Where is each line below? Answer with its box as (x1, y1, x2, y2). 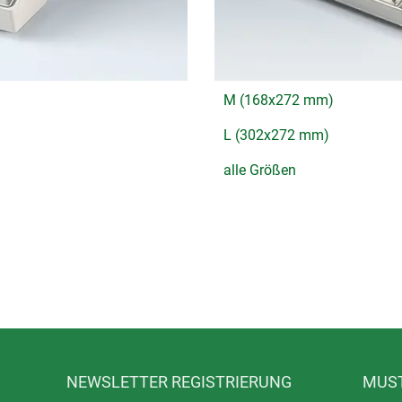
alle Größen (223, 161, 296, 179)
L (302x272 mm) (223, 126, 329, 144)
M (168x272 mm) (223, 91, 334, 109)
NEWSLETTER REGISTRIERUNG (66, 371, 292, 391)
